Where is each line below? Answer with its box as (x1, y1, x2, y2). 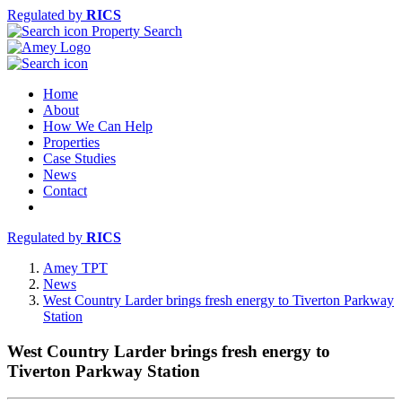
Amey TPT (43, 260, 108, 275)
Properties (43, 135, 100, 150)
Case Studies (43, 151, 116, 166)
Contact (43, 183, 87, 198)
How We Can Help (43, 118, 153, 134)
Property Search (88, 23, 182, 39)
